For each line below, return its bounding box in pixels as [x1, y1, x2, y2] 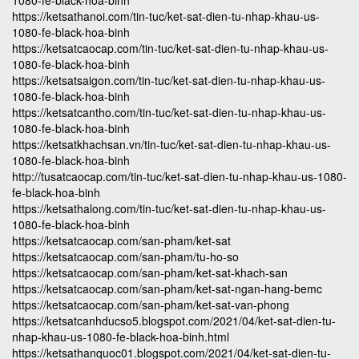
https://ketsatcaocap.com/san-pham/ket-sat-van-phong [12, 296, 289, 313]
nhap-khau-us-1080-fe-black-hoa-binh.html [12, 329, 229, 345]
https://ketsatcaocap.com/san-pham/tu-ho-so [12, 248, 239, 264]
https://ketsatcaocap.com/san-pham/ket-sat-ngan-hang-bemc [12, 280, 322, 296]
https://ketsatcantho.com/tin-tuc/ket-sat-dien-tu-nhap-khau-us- [12, 104, 326, 120]
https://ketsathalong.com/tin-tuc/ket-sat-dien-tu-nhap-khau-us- [12, 200, 326, 216]
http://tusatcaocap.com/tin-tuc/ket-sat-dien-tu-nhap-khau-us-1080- [12, 168, 347, 184]
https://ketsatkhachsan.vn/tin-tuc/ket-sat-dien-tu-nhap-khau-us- [12, 136, 331, 152]
